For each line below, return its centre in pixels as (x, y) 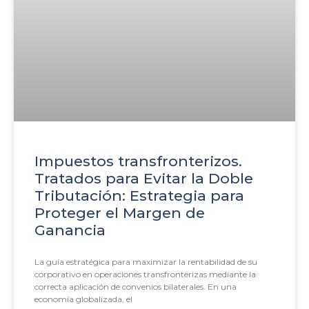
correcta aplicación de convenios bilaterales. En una (136, 286)
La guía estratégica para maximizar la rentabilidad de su (146, 261)
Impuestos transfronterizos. (138, 161)
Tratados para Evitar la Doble (144, 178)
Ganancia (70, 230)
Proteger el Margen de (120, 212)
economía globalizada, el (83, 299)
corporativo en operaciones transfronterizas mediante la (145, 274)
